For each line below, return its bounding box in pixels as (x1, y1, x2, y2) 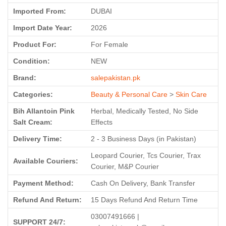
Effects (91, 118, 112, 126)
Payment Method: (13, 179, 74, 187)
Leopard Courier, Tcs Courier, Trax (91, 151, 201, 159)
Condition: (13, 57, 50, 65)
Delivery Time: (13, 135, 62, 143)
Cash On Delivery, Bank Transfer (91, 179, 195, 187)
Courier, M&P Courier (91, 162, 159, 171)
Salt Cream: (13, 118, 52, 126)
